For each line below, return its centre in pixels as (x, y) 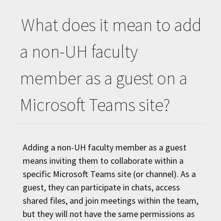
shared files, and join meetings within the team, (110, 201)
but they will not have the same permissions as (109, 214)
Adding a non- (48, 147)
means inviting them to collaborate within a (103, 161)
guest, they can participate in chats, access (101, 187)
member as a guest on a (104, 78)
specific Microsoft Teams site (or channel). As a (109, 174)
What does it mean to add (111, 25)
